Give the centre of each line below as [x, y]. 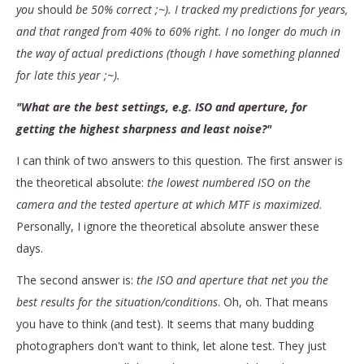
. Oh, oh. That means [273, 301]
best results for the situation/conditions [117, 301]
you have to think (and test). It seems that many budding [165, 323]
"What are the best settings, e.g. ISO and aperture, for [162, 106]
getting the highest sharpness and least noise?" [144, 128]
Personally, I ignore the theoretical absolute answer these [168, 226]
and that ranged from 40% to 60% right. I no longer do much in [178, 31]
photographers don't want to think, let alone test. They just [171, 345]
